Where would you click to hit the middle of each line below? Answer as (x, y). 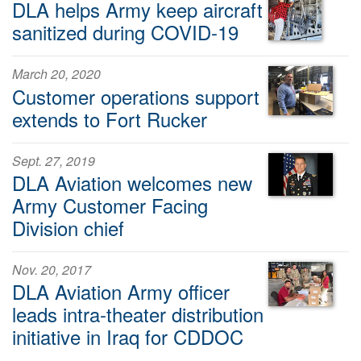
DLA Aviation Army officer (121, 292)
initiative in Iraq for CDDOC (128, 337)
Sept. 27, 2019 (54, 160)
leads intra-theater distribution (138, 314)
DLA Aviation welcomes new (132, 182)
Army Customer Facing (110, 205)
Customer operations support (136, 96)
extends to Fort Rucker (110, 118)
